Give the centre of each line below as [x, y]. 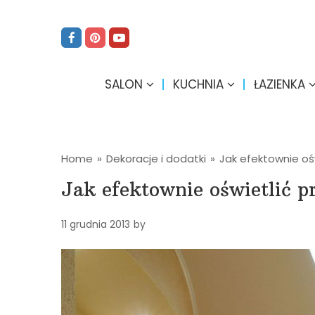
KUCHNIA [198, 84]
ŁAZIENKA [279, 84]
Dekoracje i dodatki [156, 159]
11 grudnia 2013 [96, 224]
